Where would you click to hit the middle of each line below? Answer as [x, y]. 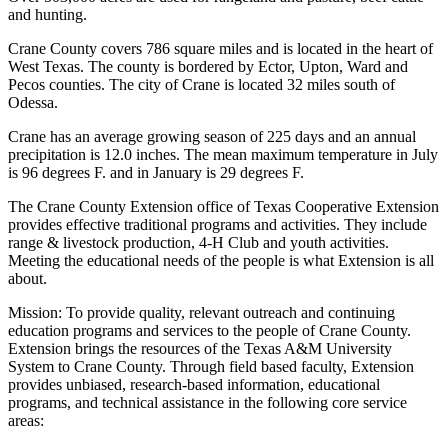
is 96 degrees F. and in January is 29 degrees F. [156, 173]
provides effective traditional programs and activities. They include [217, 225]
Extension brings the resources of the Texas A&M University [200, 349]
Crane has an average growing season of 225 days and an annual [212, 137]
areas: [26, 421]
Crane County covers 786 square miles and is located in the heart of [220, 49]
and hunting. [47, 15]
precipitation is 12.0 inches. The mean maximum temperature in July [223, 155]
